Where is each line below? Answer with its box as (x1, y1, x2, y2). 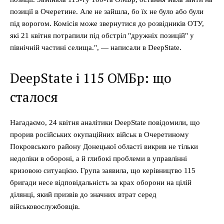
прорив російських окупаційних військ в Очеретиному (10, 130, 189, 138)
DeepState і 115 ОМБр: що (10, 69, 171, 87)
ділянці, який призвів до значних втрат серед (10, 190, 156, 198)
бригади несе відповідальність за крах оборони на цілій (10, 178, 191, 186)
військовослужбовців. (10, 202, 80, 210)
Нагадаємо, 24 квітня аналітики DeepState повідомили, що (10, 118, 200, 126)
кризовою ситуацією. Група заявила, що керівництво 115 (10, 166, 195, 174)
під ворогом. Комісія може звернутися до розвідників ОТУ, (10, 19, 204, 27)
